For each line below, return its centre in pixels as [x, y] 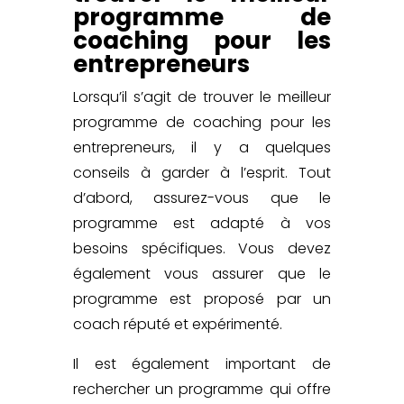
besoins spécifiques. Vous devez [202, 248]
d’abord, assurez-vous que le [202, 197]
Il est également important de [202, 363]
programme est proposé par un [202, 298]
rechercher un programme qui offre [202, 389]
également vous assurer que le [202, 273]
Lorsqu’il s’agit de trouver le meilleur [202, 96]
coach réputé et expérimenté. [177, 324]
